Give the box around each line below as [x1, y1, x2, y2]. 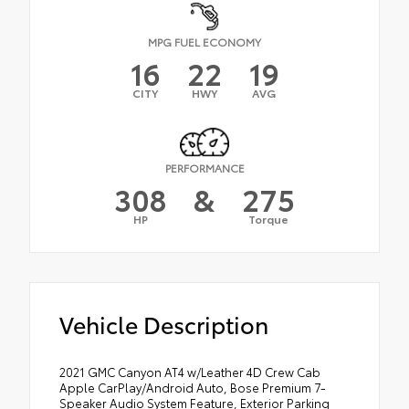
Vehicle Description [59, 308, 268, 341]
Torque [248, 211, 288, 227]
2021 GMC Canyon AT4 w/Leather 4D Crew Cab [59, 363, 320, 381]
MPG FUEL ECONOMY [148, 34, 261, 50]
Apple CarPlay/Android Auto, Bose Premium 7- [59, 379, 326, 396]
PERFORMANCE [164, 160, 245, 176]
